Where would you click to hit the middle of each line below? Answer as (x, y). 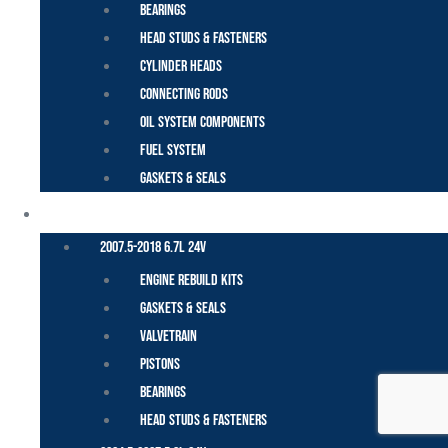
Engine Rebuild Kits (191, 280)
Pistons (160, 364)
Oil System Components (204, 122)
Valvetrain (170, 336)
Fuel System (173, 150)
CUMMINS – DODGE (110, 213)
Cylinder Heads (181, 66)
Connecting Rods (184, 94)
